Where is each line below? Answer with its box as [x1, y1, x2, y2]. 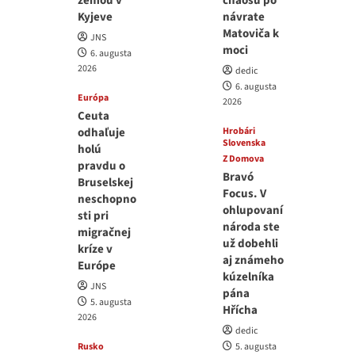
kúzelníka [223, 268, 275, 285]
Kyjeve [77, 8, 113, 25]
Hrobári [223, 124, 256, 138]
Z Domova [223, 151, 265, 166]
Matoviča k [223, 25, 280, 42]
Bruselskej [77, 174, 133, 191]
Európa [77, 90, 109, 105]
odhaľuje [77, 124, 125, 141]
